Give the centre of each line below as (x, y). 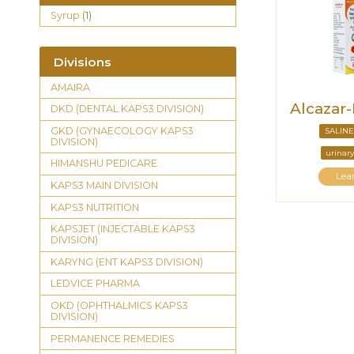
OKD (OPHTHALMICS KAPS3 (119, 305)
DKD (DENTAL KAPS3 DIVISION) (127, 109)
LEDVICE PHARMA (95, 284)
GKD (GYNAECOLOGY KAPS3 (122, 130)
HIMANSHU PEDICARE (104, 164)
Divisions (82, 62)
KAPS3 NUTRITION (94, 207)
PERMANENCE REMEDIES (112, 338)
